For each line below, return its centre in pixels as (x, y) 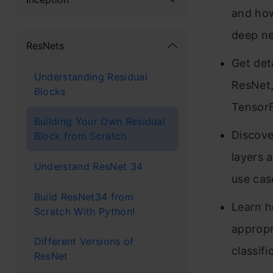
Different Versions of (84, 242)
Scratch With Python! (84, 211)
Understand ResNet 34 (88, 166)
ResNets (45, 45)
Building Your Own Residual (100, 122)
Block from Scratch (80, 136)
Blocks (50, 91)
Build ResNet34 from (83, 197)
